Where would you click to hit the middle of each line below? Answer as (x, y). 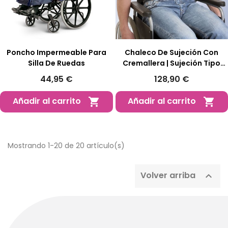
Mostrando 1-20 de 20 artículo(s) (66, 145)
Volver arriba (169, 176)
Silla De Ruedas (56, 63)
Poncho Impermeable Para (56, 52)
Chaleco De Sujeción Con (172, 52)
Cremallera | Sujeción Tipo (172, 63)
